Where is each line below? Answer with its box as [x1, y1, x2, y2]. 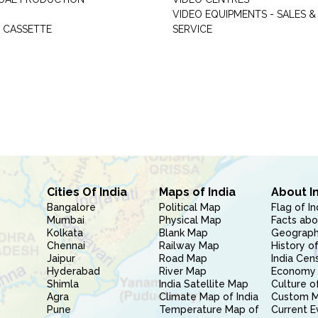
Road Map [158, 253, 207, 264]
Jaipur [46, 253, 75, 264]
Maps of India [158, 185, 236, 199]
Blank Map [158, 227, 208, 238]
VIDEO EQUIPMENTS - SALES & [172, 9, 316, 20]
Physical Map [158, 214, 221, 226]
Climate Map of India [158, 291, 258, 302]
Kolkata [46, 227, 83, 238]
